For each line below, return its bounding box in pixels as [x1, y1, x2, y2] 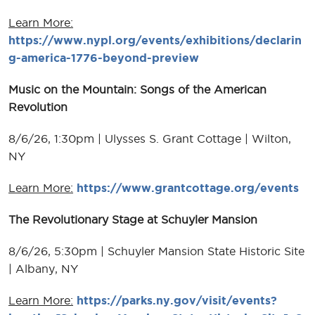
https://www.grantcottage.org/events [77, 181, 299, 194]
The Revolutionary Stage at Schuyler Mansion [8, 212, 257, 226]
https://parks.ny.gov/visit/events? [77, 293, 277, 307]
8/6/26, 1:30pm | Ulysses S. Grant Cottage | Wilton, [8, 131, 291, 145]
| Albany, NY [8, 262, 78, 275]
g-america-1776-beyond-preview [8, 51, 199, 64]
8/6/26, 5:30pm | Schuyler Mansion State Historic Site [8, 244, 304, 257]
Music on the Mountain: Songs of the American [8, 82, 266, 96]
